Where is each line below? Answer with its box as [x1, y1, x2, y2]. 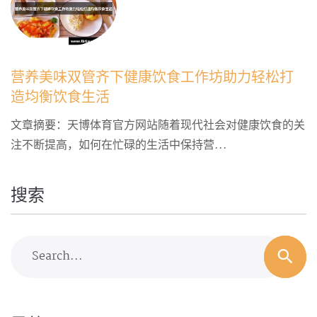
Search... [32, 246, 83, 266]
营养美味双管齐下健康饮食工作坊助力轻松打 [11, 65, 294, 90]
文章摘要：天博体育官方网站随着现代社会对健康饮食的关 [11, 115, 305, 135]
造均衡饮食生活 [11, 85, 110, 110]
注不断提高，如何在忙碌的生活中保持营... [11, 135, 227, 155]
